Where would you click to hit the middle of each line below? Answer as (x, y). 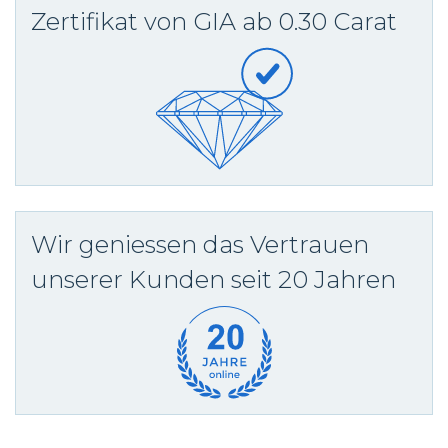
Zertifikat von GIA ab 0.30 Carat (214, 21)
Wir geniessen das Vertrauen (200, 244)
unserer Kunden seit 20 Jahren (213, 279)
